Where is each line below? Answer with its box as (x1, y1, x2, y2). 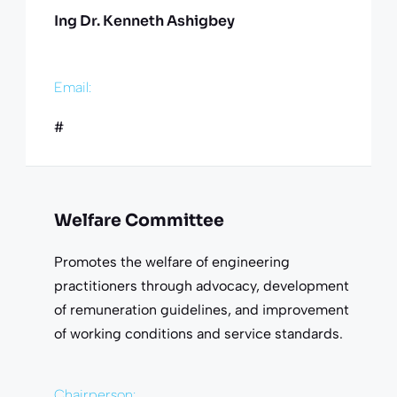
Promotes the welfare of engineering (53, 253, 290, 270)
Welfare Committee (53, 209, 224, 231)
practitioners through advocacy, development (53, 276, 349, 294)
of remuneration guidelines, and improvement (53, 300, 349, 318)
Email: (53, 78, 91, 96)
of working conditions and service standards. (53, 324, 343, 342)
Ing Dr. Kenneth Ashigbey (53, 11, 235, 30)
